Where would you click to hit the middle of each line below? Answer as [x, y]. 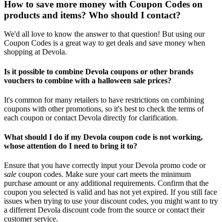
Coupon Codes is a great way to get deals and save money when [105, 43]
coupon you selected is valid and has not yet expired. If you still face [111, 192]
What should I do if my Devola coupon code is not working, [103, 137]
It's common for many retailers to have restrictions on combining [104, 100]
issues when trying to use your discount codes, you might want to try [111, 201]
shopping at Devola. [35, 52]
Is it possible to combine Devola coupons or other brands [99, 71]
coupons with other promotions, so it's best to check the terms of [104, 109]
